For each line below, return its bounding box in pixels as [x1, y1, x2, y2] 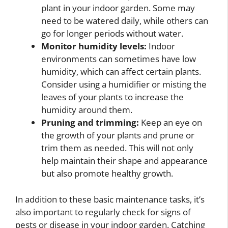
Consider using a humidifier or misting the [41, 78, 207, 91]
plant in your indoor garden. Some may [41, 2, 195, 14]
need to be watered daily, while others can [41, 15, 208, 27]
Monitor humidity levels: [41, 40, 147, 52]
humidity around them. [41, 104, 132, 116]
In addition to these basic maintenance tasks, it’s [15, 193, 205, 205]
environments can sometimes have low [41, 53, 196, 65]
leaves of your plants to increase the [41, 91, 184, 103]
